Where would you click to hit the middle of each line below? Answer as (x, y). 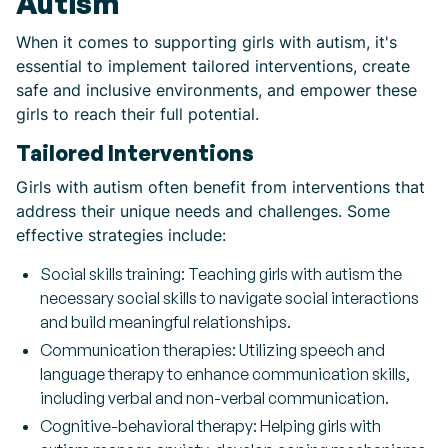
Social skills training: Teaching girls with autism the (221, 274)
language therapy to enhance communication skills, (225, 374)
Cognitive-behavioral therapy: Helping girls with (210, 426)
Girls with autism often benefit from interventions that (220, 187)
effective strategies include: (121, 235)
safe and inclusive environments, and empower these (216, 90)
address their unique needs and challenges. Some (203, 211)
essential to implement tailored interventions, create (213, 66)
